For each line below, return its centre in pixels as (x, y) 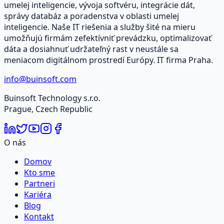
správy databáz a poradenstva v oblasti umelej (91, 16)
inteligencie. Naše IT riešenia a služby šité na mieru (100, 27)
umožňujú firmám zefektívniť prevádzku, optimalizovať (108, 38)
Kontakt (39, 216)
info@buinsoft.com (40, 79)
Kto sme (39, 172)
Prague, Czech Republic (48, 109)
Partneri (39, 183)
